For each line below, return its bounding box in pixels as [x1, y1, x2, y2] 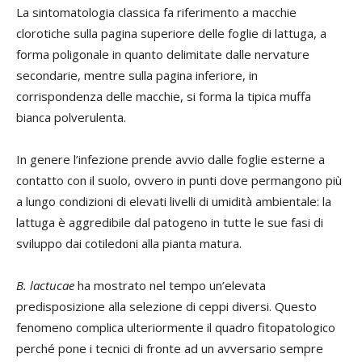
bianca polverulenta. [16, 109, 126, 126]
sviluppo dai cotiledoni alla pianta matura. [16, 235, 242, 252]
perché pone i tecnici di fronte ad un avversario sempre [16, 340, 323, 357]
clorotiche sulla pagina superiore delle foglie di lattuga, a [16, 25, 326, 42]
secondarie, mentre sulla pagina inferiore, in [16, 67, 258, 84]
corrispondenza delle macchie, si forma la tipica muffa [16, 88, 311, 105]
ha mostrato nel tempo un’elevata [74, 277, 266, 294]
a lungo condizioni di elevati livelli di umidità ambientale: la [16, 193, 331, 210]
